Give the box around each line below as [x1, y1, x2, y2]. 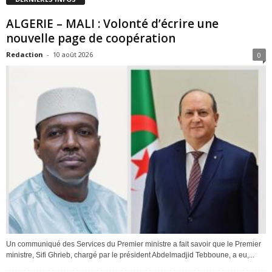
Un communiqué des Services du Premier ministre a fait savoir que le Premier [6, 239, 261, 248]
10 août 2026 [53, 50, 93, 59]
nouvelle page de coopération [6, 30, 175, 47]
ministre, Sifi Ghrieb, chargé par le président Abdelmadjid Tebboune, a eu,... [6, 250, 254, 259]
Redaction [6, 50, 43, 59]
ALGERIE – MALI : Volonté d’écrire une [6, 16, 219, 32]
